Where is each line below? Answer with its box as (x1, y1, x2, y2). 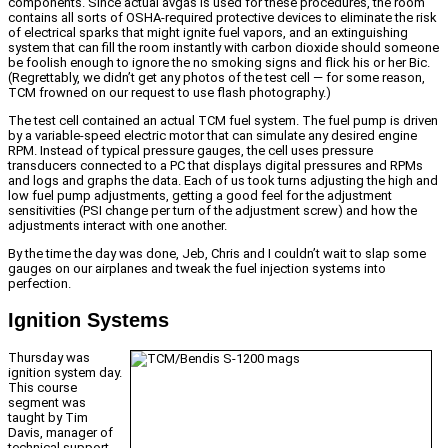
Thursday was (8, 350, 90, 366)
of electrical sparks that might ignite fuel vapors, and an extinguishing (8, 24, 408, 40)
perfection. (8, 275, 71, 291)
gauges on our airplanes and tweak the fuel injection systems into (8, 260, 386, 276)
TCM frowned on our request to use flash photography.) (8, 84, 331, 100)
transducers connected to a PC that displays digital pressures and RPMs (8, 157, 423, 173)
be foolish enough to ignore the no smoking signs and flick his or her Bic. (8, 54, 430, 70)
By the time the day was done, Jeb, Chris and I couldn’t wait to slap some (8, 245, 426, 261)
